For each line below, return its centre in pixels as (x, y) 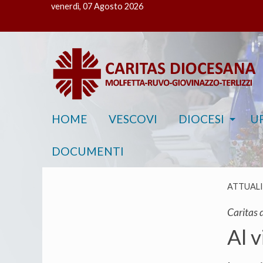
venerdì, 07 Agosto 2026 (97, 6)
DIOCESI (201, 119)
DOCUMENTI (88, 151)
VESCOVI (133, 119)
